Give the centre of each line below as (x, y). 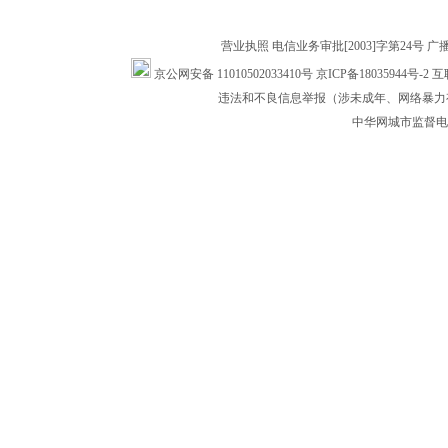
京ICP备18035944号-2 (372, 74)
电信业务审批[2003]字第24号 (347, 46)
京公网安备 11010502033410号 (231, 74)
